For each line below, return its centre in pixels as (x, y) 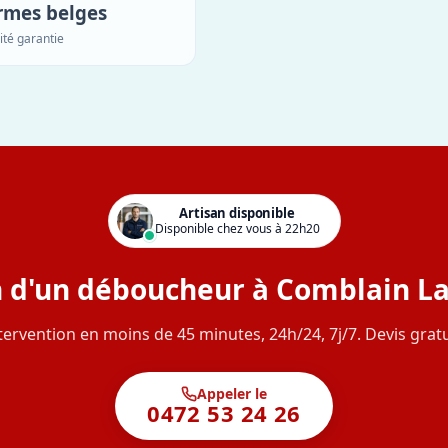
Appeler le (231, 393)
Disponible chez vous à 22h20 (237, 229)
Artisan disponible (237, 213)
